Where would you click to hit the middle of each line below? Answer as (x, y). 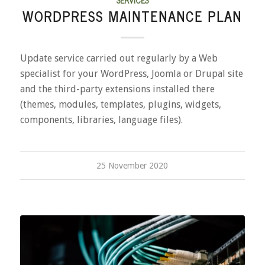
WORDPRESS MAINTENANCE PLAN (132, 16)
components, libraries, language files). (101, 119)
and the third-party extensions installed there (117, 89)
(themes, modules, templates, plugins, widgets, (120, 104)
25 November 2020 (132, 165)
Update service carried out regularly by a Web (119, 58)
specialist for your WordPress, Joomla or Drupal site (131, 73)
